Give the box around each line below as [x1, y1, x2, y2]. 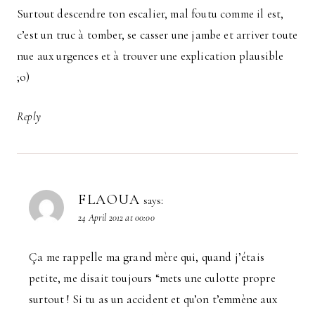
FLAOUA [78, 191, 141, 209]
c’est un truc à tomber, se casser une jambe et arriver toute [17, 27, 298, 42]
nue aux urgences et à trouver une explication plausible [17, 48, 284, 63]
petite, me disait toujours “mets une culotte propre [29, 270, 276, 285]
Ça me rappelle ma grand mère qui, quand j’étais [29, 249, 264, 264]
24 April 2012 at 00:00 [78, 212, 155, 224]
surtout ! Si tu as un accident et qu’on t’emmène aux [29, 291, 277, 307]
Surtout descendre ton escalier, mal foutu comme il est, [17, 6, 284, 21]
